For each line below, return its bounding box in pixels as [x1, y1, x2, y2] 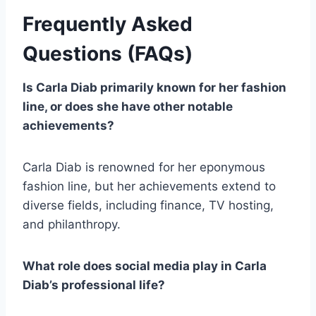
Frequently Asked [23, 11, 193, 36]
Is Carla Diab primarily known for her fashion [23, 80, 286, 95]
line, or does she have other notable [23, 99, 233, 114]
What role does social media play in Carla [23, 258, 267, 273]
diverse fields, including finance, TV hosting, [23, 197, 274, 212]
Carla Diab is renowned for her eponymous [23, 159, 265, 174]
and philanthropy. [23, 217, 121, 231]
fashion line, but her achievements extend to [23, 178, 276, 193]
